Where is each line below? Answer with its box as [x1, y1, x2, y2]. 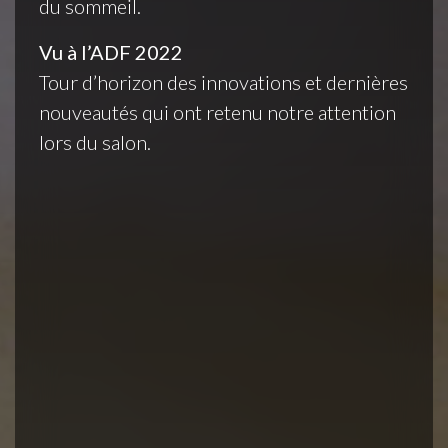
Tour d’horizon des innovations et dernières [39, 70, 408, 94]
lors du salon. [39, 130, 151, 154]
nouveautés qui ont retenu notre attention [39, 100, 396, 124]
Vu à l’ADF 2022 [39, 40, 183, 64]
